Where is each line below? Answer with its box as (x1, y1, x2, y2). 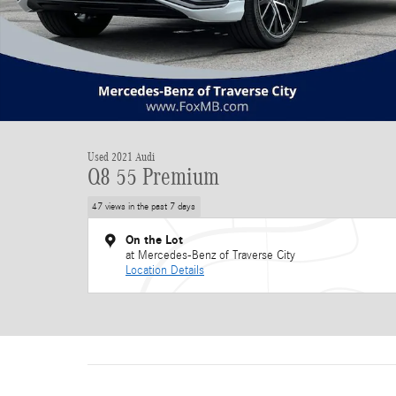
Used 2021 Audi (88, 150, 155, 164)
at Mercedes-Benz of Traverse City (126, 247, 295, 263)
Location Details (126, 263, 204, 278)
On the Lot (126, 232, 183, 247)
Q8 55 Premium (88, 164, 219, 190)
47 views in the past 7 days (92, 201, 196, 212)
